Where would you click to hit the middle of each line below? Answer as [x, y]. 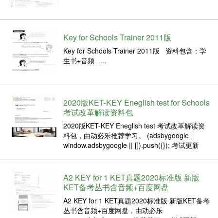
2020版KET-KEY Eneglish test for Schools [136, 102]
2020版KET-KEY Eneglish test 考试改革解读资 [134, 125]
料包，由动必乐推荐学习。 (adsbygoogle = [129, 135]
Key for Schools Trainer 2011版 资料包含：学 [135, 50]
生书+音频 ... [85, 60]
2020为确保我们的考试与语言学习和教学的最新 [136, 154]
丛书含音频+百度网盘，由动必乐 [113, 210]
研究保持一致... [87, 164]
